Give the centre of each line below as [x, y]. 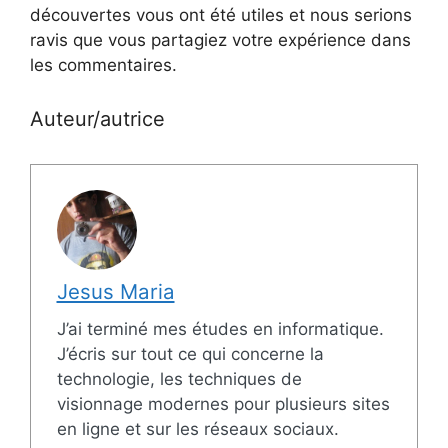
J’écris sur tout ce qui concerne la [190, 354]
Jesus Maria [115, 292]
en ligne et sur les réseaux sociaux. [197, 429]
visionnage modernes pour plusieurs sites [223, 404]
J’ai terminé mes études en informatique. [220, 329]
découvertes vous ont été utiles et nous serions [221, 15]
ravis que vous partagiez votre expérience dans [220, 40]
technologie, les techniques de [179, 379]
